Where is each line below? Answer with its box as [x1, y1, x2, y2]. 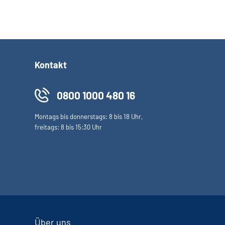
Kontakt [35, 59, 67, 70]
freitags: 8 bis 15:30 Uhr [35, 123, 102, 131]
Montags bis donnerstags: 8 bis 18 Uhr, [35, 113, 143, 121]
